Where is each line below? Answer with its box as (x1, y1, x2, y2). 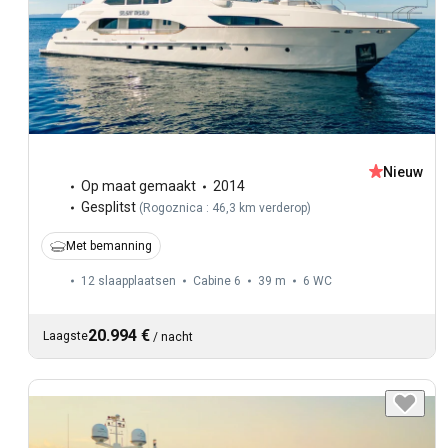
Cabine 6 (193, 274, 241, 289)
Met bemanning (66, 239, 152, 254)
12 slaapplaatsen (81, 274, 176, 289)
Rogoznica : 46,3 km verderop (143, 201, 307, 216)
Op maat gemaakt (81, 178, 196, 195)
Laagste (43, 329, 88, 344)
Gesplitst (81, 199, 136, 216)
